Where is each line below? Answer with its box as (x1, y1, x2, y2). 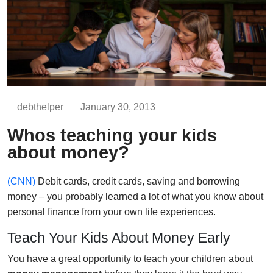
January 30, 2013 (80, 101, 155, 112)
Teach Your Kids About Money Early (7, 229, 230, 246)
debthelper (17, 101, 63, 112)
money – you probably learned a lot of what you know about (7, 191, 263, 202)
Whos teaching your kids (7, 125, 217, 145)
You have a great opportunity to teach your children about (7, 253, 253, 264)
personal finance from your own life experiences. (7, 206, 216, 217)
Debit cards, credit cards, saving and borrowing (35, 175, 240, 186)
